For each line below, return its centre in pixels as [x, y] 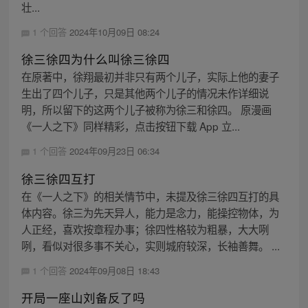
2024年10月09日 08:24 [114, 32]
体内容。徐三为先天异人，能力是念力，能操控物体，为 [150, 212]
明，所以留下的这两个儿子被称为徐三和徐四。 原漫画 [146, 110]
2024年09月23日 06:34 [114, 151]
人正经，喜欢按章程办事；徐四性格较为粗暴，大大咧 [145, 229]
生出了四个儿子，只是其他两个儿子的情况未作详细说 [145, 93]
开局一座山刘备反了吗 [83, 297]
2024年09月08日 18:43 [114, 270]
